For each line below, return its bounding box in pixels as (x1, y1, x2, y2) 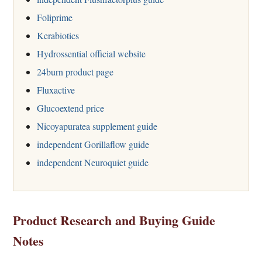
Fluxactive (37, 83, 75, 96)
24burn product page (37, 65, 113, 78)
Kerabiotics (37, 29, 79, 42)
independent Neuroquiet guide (37, 156, 149, 168)
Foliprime (37, 11, 73, 23)
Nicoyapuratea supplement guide (37, 119, 157, 132)
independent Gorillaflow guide (37, 137, 149, 150)
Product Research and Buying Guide (13, 210, 215, 230)
